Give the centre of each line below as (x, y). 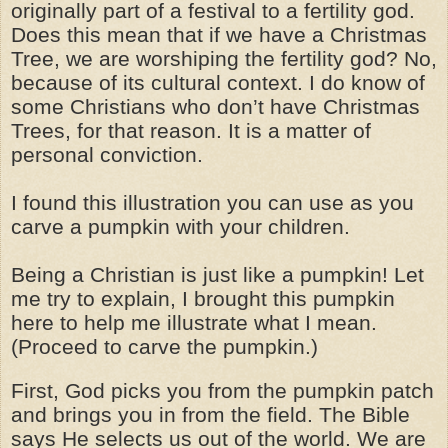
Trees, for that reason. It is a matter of (191, 130)
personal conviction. (107, 154)
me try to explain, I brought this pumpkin (203, 298)
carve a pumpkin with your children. (180, 226)
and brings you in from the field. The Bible (210, 414)
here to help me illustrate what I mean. (194, 322)
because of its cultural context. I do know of (218, 82)
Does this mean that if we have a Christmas (219, 34)
